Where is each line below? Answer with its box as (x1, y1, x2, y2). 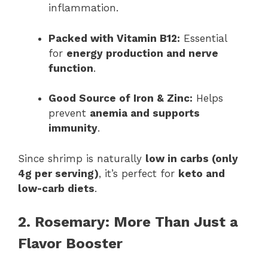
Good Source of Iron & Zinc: (48, 92, 193, 105)
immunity (48, 122, 98, 135)
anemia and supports (90, 107, 200, 120)
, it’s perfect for (99, 167, 178, 179)
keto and (178, 167, 225, 179)
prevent (48, 107, 90, 120)
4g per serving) (18, 167, 99, 179)
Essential (180, 32, 227, 44)
